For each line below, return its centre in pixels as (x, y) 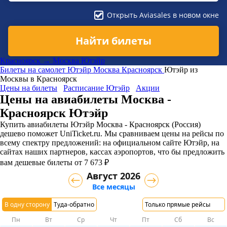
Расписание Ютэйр (97, 88)
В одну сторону (27, 204)
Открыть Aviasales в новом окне (163, 15)
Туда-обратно (74, 204)
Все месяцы (113, 186)
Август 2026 (113, 176)
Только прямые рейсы (178, 204)
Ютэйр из (181, 69)
